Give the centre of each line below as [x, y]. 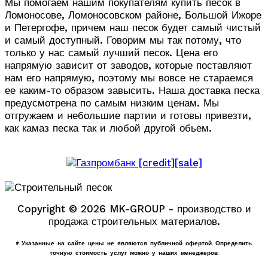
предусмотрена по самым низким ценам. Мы [112, 103]
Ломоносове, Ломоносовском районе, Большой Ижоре [133, 15]
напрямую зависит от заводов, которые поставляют [128, 66]
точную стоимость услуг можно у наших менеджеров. [134, 252]
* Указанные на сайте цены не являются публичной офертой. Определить [134, 243]
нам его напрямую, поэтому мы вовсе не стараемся [129, 78]
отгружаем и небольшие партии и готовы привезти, [128, 116]
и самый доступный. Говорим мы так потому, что [123, 40]
